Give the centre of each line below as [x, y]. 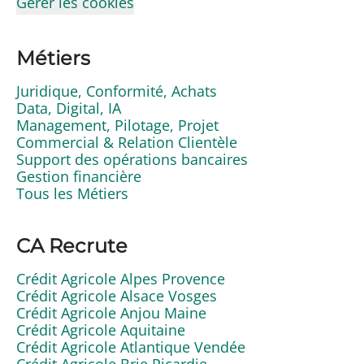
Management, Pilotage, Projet [117, 125]
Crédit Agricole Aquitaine [101, 329]
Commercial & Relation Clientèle [127, 142]
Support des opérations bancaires [132, 159]
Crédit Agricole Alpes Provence [121, 278]
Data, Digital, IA [69, 108]
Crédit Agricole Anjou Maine [111, 312]
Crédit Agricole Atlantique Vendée [131, 347]
